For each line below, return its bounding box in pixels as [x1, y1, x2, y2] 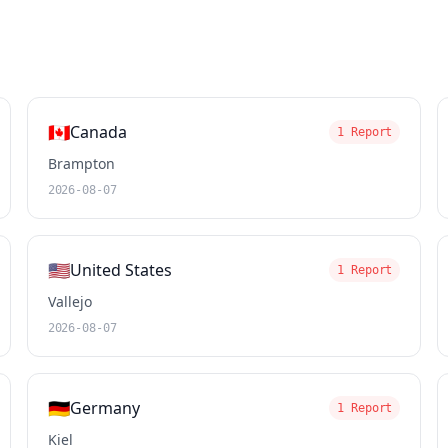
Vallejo [47, 292, 92, 311]
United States [69, 259, 172, 281]
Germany [69, 397, 140, 419]
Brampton [47, 154, 115, 173]
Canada [69, 121, 127, 143]
